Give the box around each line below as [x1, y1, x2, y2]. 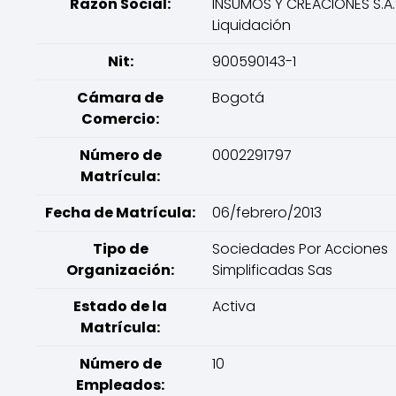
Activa [212, 296, 255, 316]
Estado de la [73, 296, 167, 316]
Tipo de [92, 239, 148, 259]
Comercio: [81, 109, 159, 129]
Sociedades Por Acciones [212, 239, 388, 259]
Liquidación [212, 15, 291, 35]
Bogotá [212, 88, 264, 108]
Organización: [66, 260, 174, 280]
